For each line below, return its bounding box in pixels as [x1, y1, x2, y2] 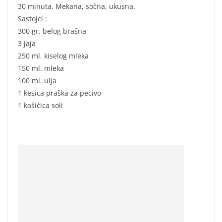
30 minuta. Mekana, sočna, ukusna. [18, 1, 135, 11]
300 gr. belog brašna [18, 26, 86, 36]
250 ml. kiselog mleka [18, 51, 89, 61]
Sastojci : [18, 14, 47, 24]
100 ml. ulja [18, 76, 56, 86]
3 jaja [18, 39, 36, 49]
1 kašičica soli [18, 101, 63, 111]
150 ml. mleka [18, 63, 64, 73]
